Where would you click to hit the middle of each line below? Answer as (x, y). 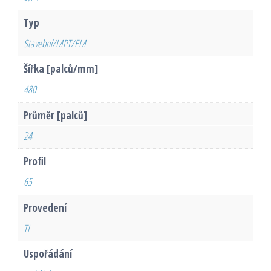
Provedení (45, 208)
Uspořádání (47, 254)
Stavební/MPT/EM (54, 43)
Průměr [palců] (55, 116)
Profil (34, 162)
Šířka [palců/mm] (60, 69)
